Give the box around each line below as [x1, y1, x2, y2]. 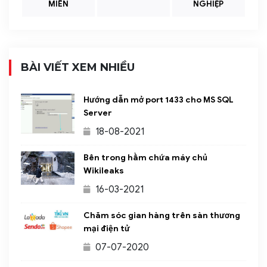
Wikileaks [83, 166, 124, 176]
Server [83, 108, 112, 119]
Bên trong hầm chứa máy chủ [83, 153, 207, 163]
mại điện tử [83, 223, 130, 234]
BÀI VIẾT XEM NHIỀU [21, 61, 135, 74]
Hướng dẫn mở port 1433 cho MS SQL [83, 95, 234, 105]
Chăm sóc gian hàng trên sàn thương [83, 210, 240, 221]
